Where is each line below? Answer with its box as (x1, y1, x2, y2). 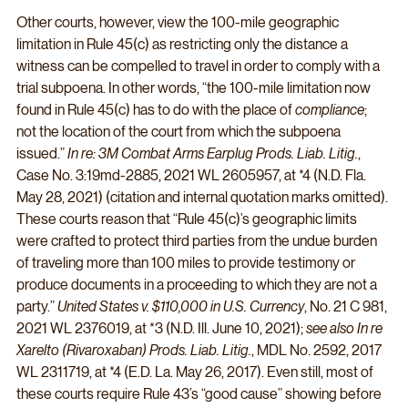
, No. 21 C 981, (304, 297, 390, 315)
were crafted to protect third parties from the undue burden (16, 231, 380, 250)
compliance (295, 100, 364, 118)
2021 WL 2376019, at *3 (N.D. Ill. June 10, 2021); (16, 319, 306, 337)
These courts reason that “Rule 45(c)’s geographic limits (16, 209, 360, 228)
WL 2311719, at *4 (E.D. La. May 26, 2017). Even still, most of (16, 362, 376, 381)
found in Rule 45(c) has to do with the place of (16, 100, 295, 118)
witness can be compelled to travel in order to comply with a (16, 56, 382, 75)
